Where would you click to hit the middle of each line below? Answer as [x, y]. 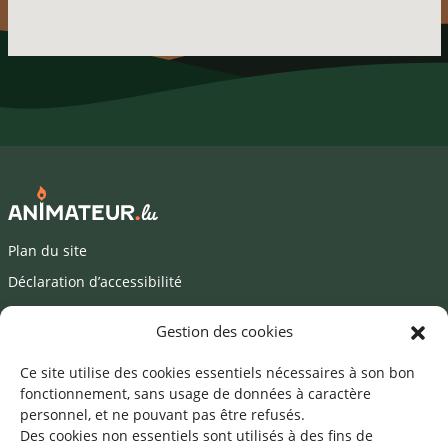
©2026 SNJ [43, 343]
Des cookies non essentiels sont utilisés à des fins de [196, 435]
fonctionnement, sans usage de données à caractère [195, 393]
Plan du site [47, 250]
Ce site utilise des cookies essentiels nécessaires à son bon [217, 372]
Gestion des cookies [224, 331]
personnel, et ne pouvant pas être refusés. [162, 414]
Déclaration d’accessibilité [94, 281]
